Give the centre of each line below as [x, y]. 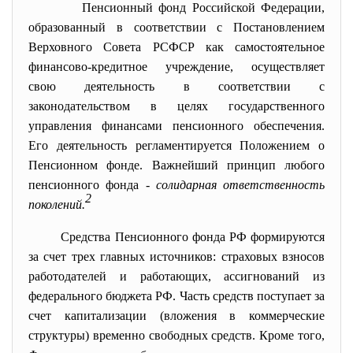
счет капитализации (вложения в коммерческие [176, 316]
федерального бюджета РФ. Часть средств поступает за [176, 296]
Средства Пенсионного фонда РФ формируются [176, 237]
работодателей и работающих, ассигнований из [176, 276]
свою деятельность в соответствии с [176, 86]
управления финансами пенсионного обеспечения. [176, 126]
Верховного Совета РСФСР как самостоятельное [176, 47]
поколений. [57, 204]
